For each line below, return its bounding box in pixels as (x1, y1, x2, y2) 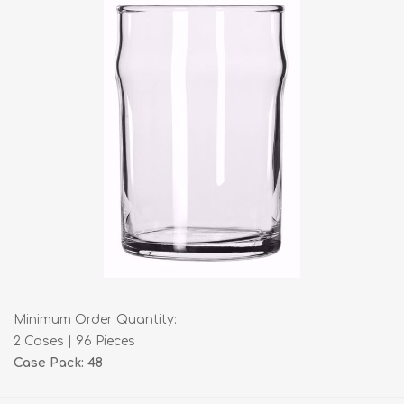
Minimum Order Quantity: (14, 313, 177, 326)
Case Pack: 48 (14, 356, 103, 370)
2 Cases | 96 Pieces (14, 335, 135, 348)
